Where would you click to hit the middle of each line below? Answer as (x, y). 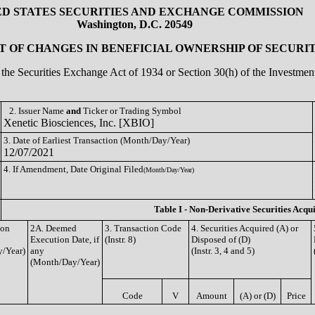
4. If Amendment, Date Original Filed (73, 169)
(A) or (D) (257, 296)
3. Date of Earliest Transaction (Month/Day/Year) (97, 140)
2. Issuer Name (38, 111)
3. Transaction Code (143, 228)
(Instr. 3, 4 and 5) (223, 251)
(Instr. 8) (120, 239)
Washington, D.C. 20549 (135, 24)
